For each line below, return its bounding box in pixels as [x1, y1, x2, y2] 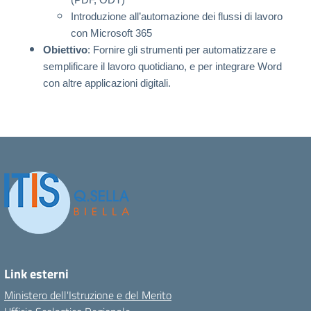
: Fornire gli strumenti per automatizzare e [87, 44, 276, 56]
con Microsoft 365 [71, 28, 152, 39]
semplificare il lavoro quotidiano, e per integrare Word [43, 61, 282, 72]
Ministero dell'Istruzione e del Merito [4, 287, 171, 303]
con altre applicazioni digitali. [43, 78, 171, 89]
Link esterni [4, 264, 69, 283]
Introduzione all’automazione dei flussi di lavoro [71, 11, 283, 22]
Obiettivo [43, 44, 87, 56]
